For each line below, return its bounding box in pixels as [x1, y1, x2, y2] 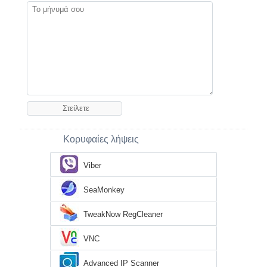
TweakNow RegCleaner [83, 209, 163, 219]
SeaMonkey [83, 185, 125, 194]
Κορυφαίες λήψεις [63, 133, 139, 144]
